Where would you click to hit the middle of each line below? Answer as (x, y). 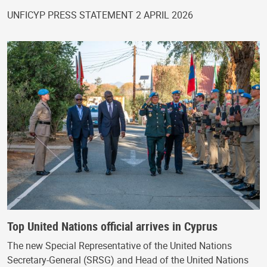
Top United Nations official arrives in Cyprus (112, 226)
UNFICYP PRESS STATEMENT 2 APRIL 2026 (100, 15)
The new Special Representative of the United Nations (119, 246)
